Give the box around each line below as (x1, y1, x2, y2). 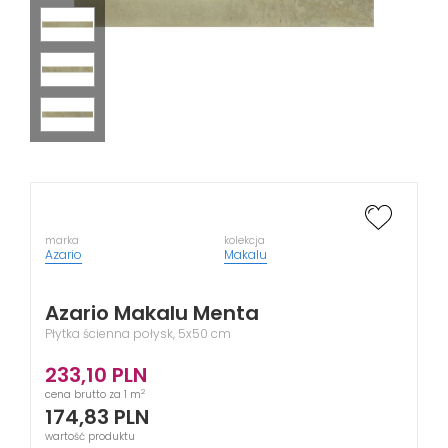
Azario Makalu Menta (45, 299, 259, 327)
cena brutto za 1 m (45, 387, 141, 402)
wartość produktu (45, 429, 135, 444)
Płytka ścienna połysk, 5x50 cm (45, 325, 231, 342)
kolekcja (224, 233, 265, 248)
